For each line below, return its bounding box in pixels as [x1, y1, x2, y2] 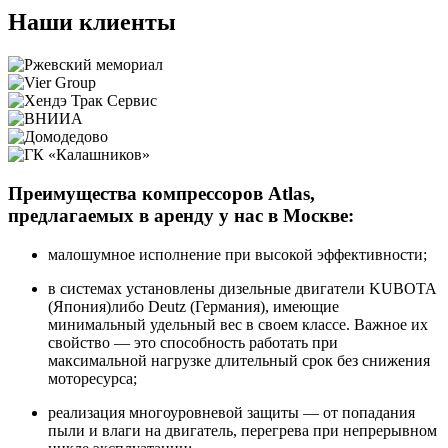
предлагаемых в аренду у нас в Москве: [8, 204, 354, 226]
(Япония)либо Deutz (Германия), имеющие [48, 297, 339, 315]
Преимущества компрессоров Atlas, [8, 182, 315, 204]
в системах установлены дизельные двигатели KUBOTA [48, 279, 436, 297]
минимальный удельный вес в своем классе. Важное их [48, 315, 428, 333]
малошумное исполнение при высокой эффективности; [48, 245, 427, 263]
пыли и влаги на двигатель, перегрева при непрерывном [48, 421, 437, 439]
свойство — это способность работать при [48, 333, 338, 351]
